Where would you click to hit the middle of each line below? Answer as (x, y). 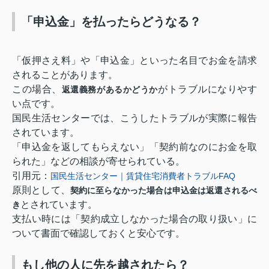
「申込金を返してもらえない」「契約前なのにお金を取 (134, 147)
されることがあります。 (65, 74)
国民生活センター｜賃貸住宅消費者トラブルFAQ (143, 176)
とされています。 (59, 204)
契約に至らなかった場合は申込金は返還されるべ (164, 190)
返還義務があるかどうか (110, 89)
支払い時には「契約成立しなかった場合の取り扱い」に (134, 219)
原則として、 (41, 190)
